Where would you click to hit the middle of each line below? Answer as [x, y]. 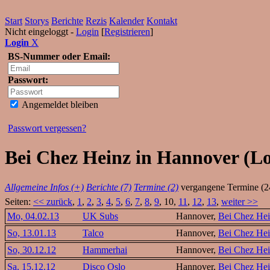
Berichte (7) [109, 187]
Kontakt [162, 21]
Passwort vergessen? [47, 128]
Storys [37, 21]
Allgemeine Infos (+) [44, 187]
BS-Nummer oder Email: [59, 56]
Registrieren [127, 32]
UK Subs [100, 216]
